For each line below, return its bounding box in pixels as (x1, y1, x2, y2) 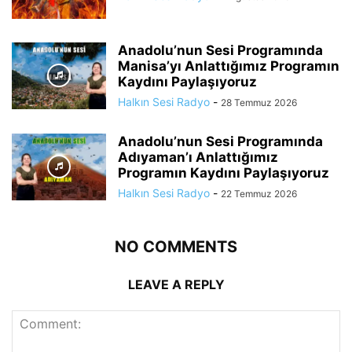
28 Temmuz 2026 (221, 96, 297, 108)
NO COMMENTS (115, 236, 237, 256)
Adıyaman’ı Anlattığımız (118, 148, 278, 165)
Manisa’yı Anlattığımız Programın (118, 57, 339, 74)
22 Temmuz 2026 (221, 187, 297, 200)
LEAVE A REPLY (127, 276, 225, 292)
